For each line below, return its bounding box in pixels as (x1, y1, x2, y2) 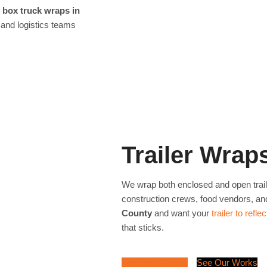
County (122, 207, 152, 218)
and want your (152, 207, 212, 218)
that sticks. (122, 222, 164, 232)
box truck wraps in (2, 5, 80, 16)
